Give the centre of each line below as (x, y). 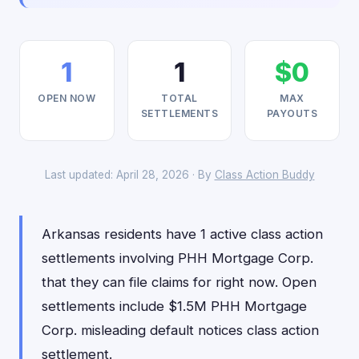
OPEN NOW (67, 98)
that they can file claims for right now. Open (179, 282)
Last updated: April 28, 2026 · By (129, 175)
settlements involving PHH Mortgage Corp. (177, 258)
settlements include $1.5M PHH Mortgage (174, 306)
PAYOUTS (292, 113)
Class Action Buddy (264, 175)
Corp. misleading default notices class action (180, 330)
